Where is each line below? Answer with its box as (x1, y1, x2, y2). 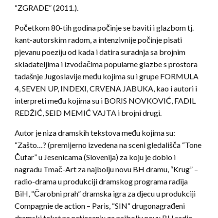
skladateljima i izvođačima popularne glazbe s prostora (15, 59, 198, 69)
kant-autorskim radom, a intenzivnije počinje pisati (15, 35, 182, 44)
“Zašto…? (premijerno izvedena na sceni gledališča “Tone (15, 140, 201, 149)
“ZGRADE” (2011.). (15, 2, 78, 12)
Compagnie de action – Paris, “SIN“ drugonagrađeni (15, 200, 185, 210)
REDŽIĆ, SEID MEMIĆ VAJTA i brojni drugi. (15, 108, 162, 117)
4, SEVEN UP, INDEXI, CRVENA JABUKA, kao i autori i (15, 83, 197, 93)
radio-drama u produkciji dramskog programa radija (15, 176, 188, 186)
